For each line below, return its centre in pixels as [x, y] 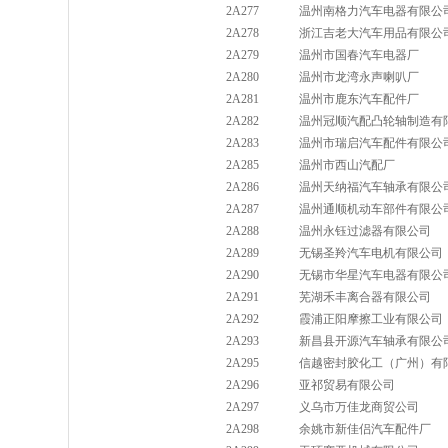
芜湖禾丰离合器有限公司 [365, 297]
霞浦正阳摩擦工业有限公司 [371, 319]
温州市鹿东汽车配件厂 [359, 99]
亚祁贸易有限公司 [347, 385]
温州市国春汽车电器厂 [359, 55]
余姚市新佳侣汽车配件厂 [365, 429]
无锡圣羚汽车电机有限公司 [371, 253]
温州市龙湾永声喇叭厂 [359, 77]
